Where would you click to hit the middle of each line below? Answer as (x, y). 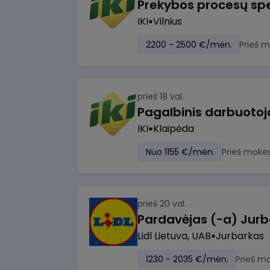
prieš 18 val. (161, 96)
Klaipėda (174, 129)
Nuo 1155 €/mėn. (180, 152)
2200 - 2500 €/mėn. (189, 45)
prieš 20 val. (162, 204)
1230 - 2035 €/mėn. (187, 259)
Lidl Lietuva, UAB (174, 236)
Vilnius (168, 21)
